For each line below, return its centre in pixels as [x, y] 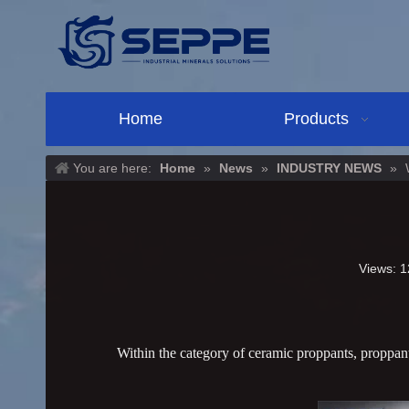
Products [316, 118]
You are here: [112, 168]
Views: [379, 268]
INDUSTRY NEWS [329, 168]
